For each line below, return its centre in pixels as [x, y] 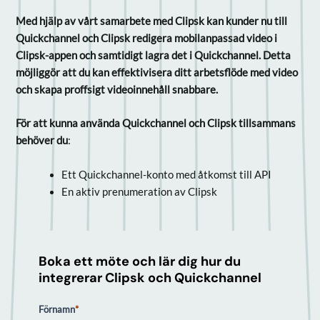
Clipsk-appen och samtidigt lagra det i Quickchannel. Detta [153, 55]
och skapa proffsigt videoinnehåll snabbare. [116, 90]
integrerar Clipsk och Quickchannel [150, 277]
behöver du [41, 141]
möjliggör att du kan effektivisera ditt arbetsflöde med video [156, 72]
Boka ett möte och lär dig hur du [139, 261]
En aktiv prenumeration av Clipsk [139, 191]
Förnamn [56, 309]
